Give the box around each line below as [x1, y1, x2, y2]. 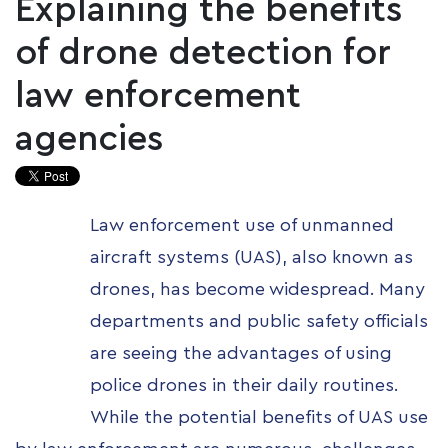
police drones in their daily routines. [90, 376, 398, 395]
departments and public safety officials [90, 312, 428, 331]
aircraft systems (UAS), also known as [90, 248, 413, 267]
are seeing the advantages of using [90, 344, 392, 363]
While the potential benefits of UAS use [90, 408, 428, 427]
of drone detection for [15, 34, 391, 71]
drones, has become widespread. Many [90, 280, 425, 299]
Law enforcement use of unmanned [90, 216, 394, 235]
